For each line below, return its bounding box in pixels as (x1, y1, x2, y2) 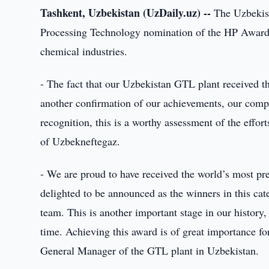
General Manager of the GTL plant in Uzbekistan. (40, 243, 259, 258)
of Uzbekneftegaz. (40, 134, 121, 148)
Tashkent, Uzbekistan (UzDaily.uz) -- (40, 5, 211, 20)
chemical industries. (40, 44, 128, 58)
